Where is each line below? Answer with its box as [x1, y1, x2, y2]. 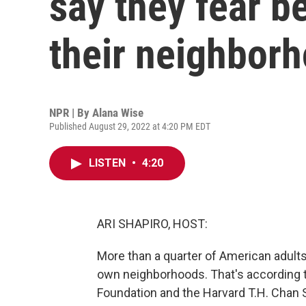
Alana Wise [92, 106, 143, 120]
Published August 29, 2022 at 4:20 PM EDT [49, 121, 210, 132]
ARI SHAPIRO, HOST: [97, 217, 208, 231]
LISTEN [89, 156, 128, 169]
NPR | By [49, 106, 92, 120]
